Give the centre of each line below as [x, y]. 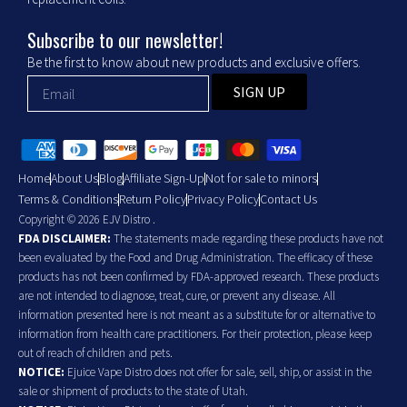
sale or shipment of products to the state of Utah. [133, 392]
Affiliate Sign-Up [164, 179]
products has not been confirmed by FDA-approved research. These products [199, 277]
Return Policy [153, 199]
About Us [74, 179]
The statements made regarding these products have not [247, 239]
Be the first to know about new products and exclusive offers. [194, 62]
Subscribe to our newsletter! [125, 40]
